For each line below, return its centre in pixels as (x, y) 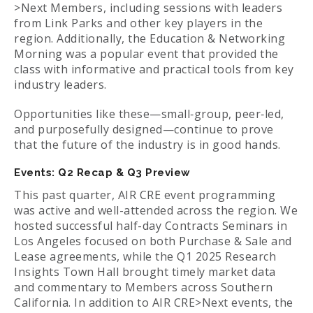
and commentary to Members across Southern (144, 287)
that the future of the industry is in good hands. (147, 145)
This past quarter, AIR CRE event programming (145, 195)
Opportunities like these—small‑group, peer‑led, (149, 114)
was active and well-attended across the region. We (156, 211)
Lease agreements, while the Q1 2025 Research (145, 257)
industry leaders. (60, 85)
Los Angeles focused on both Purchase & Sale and (153, 241)
